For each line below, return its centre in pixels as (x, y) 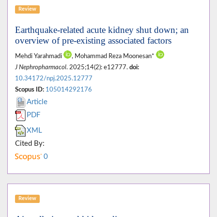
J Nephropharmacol (41, 68)
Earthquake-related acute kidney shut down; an (102, 30)
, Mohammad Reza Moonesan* (114, 56)
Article (37, 102)
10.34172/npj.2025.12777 (54, 79)
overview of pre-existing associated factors (93, 41)
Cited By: (30, 144)
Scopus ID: (30, 90)
